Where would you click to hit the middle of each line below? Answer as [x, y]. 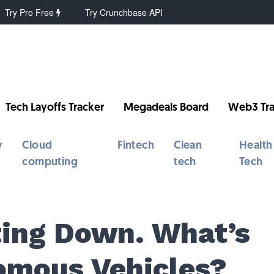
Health [256, 146]
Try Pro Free [31, 12]
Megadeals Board [166, 108]
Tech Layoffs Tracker [55, 108]
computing [50, 162]
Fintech [136, 146]
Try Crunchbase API [124, 12]
